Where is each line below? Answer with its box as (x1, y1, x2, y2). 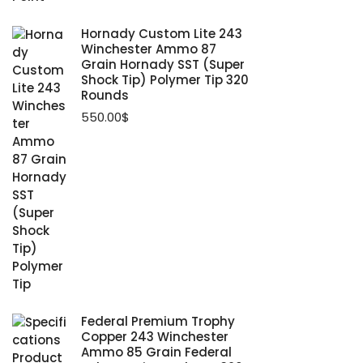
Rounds (81, 86, 129, 104)
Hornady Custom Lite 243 (81, 24, 242, 42)
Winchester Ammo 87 (81, 40, 216, 58)
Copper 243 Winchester (81, 327, 228, 345)
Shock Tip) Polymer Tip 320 (81, 70, 249, 88)
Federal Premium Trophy (81, 312, 235, 330)
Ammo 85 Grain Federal (81, 343, 232, 361)
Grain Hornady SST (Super (81, 55, 245, 73)
